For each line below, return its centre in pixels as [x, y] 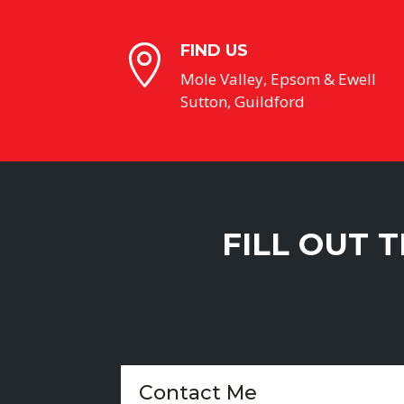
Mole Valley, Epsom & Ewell [278, 78]
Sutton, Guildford [242, 101]
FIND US [214, 50]
